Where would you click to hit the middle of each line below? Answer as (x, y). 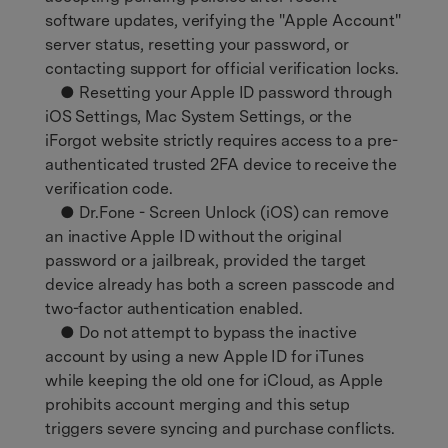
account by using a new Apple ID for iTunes (204, 356)
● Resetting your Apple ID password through (219, 92)
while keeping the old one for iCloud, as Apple (214, 380)
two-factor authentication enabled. (174, 308)
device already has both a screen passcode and (220, 284)
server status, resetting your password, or (197, 44)
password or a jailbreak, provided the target (206, 260)
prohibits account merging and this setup (197, 404)
